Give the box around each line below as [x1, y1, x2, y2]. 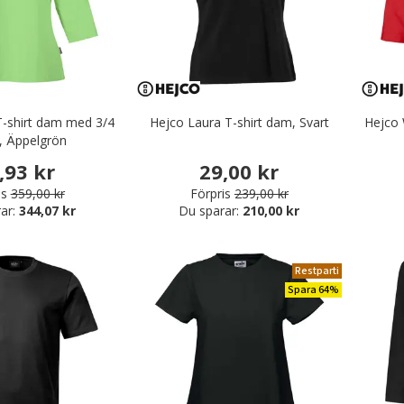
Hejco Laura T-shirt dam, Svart [149, 114, 329, 132]
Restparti [294, 262, 339, 279]
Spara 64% [287, 281, 339, 298]
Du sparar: [179, 201, 243, 219]
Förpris [189, 184, 231, 202]
